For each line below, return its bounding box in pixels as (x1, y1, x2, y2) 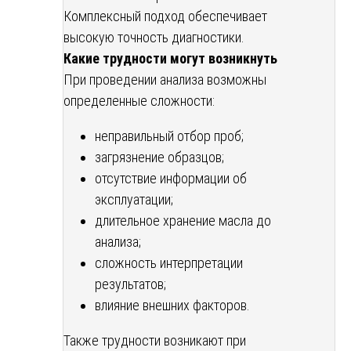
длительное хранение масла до (95, 212, 271, 229)
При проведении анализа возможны (63, 71, 266, 88)
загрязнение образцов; (95, 148, 224, 165)
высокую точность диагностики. (63, 28, 244, 45)
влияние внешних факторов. (95, 296, 250, 313)
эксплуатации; (95, 190, 173, 208)
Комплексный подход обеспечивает (63, 7, 267, 24)
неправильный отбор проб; (95, 127, 244, 144)
